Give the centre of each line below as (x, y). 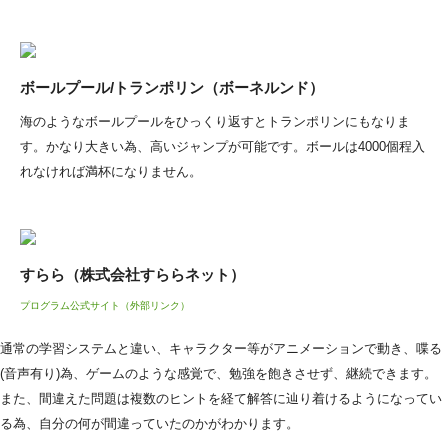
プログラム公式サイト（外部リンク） (105, 305)
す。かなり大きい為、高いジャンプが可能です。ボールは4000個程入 (222, 146)
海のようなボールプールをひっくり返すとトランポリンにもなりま (215, 121)
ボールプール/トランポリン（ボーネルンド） (172, 87)
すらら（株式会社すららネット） (132, 274)
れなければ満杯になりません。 (111, 171)
